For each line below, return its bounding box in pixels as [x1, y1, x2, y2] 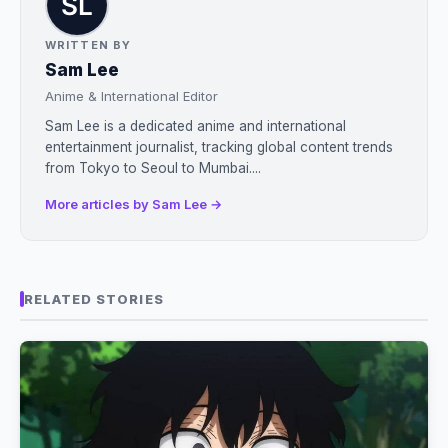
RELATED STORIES [24, 290, 164, 307]
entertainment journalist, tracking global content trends [45, 138, 393, 155]
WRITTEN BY [45, 37, 131, 52]
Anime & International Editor [45, 87, 218, 104]
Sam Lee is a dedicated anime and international [45, 117, 346, 134]
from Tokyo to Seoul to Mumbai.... [45, 159, 261, 176]
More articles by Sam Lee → [45, 195, 222, 212]
